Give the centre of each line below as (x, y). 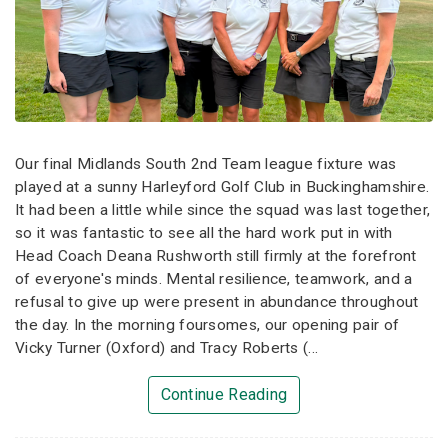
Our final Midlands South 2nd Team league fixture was (206, 164)
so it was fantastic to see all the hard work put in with (204, 233)
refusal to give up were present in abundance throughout (217, 302)
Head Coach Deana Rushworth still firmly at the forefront (216, 256)
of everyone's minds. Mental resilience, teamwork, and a (214, 279)
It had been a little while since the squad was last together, (223, 210)
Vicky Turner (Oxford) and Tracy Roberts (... (167, 348)
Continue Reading (224, 395)
